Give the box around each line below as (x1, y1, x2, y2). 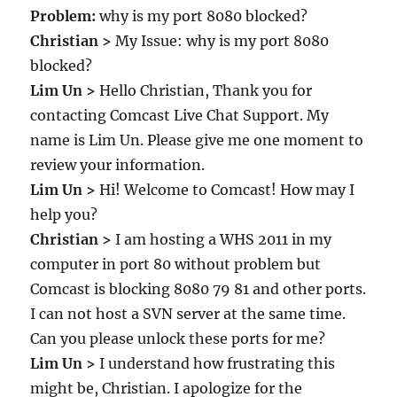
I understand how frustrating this (96, 354, 336, 372)
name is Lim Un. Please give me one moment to (30, 131, 364, 149)
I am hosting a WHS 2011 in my (112, 230, 332, 248)
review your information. (30, 156, 206, 174)
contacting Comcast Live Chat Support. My (30, 106, 330, 124)
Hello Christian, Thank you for (96, 82, 313, 99)
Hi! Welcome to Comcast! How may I (96, 181, 355, 198)
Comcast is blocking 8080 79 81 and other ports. (30, 280, 367, 298)
